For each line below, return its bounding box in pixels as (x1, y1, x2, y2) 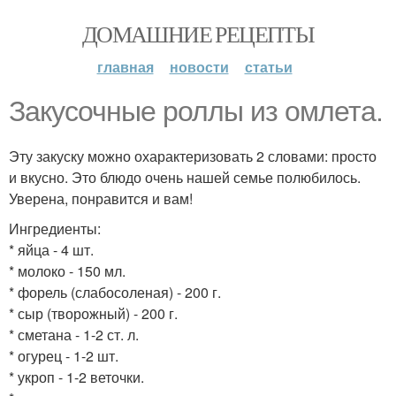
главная (96, 57, 154, 77)
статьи (244, 57, 293, 77)
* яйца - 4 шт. (9, 240, 94, 260)
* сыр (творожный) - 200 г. (9, 303, 178, 324)
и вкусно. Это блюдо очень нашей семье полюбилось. (9, 167, 361, 187)
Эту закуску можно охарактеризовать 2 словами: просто (9, 146, 377, 166)
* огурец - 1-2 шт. (9, 346, 118, 366)
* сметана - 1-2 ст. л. (9, 324, 139, 345)
